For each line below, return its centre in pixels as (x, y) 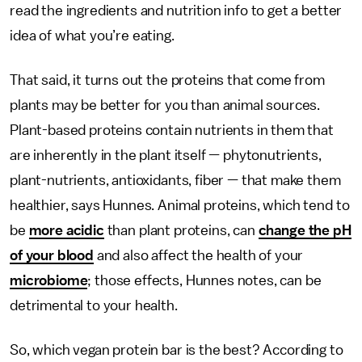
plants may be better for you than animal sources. (165, 105)
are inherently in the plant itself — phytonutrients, (166, 155)
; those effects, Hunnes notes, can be (204, 280)
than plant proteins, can (181, 230)
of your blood (52, 255)
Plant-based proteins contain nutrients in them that (172, 130)
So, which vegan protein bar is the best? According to (177, 350)
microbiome (49, 280)
